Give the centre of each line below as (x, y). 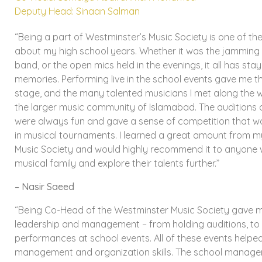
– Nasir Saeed (44, 187)
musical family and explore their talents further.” (117, 163)
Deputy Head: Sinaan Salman (77, 11)
